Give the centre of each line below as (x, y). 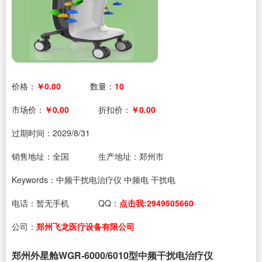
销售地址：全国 (40, 156)
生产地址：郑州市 (131, 156)
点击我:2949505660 (156, 203)
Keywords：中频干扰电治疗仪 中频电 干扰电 (94, 180)
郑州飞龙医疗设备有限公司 (85, 226)
